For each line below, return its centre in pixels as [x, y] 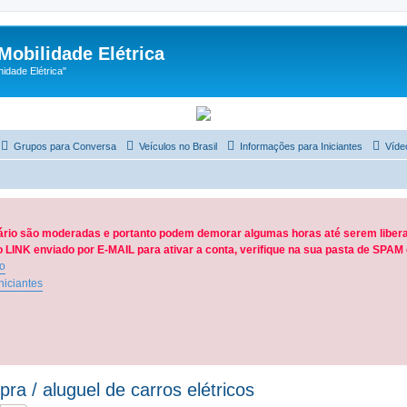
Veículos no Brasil [178, 146]
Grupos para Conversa [65, 146]
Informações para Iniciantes [301, 146]
